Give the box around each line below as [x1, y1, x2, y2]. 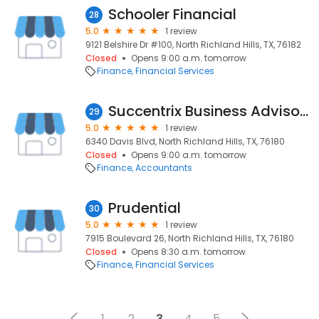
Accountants [135, 162, 192, 174]
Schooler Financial [108, 4, 236, 24]
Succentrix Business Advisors [300, 101, 308, 121]
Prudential [108, 198, 181, 218]
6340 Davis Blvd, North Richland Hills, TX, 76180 [85, 135, 285, 147]
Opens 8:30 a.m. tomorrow [131, 246, 246, 258]
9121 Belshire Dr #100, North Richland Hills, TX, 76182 [85, 38, 301, 51]
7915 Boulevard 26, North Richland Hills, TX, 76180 [85, 232, 294, 244]
